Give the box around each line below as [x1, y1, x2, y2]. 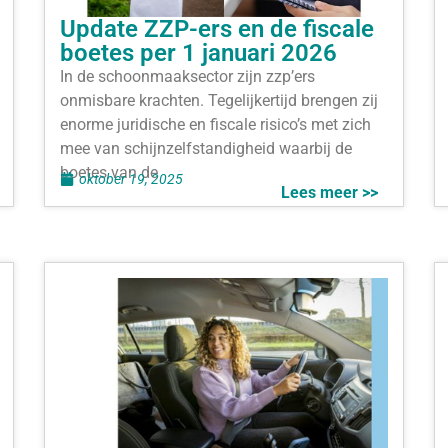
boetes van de [60, 163, 158, 183]
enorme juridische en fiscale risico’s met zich [60, 115, 371, 135]
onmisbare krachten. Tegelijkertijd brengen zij [60, 91, 378, 111]
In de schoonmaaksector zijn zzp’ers [60, 67, 315, 87]
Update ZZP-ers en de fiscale [60, 15, 374, 44]
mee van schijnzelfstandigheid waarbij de [60, 139, 352, 159]
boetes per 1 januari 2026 [60, 39, 337, 68]
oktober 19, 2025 [79, 170, 183, 187]
